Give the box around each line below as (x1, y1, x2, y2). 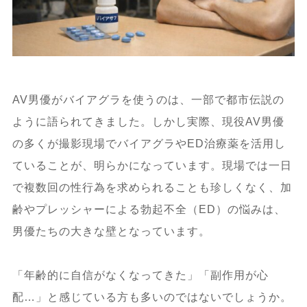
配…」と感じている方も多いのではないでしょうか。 (12, 291, 292, 303)
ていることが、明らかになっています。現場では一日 (12, 159, 292, 171)
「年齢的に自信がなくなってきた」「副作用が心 (12, 269, 269, 281)
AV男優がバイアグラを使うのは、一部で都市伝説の (12, 93, 284, 106)
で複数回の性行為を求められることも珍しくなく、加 (12, 181, 292, 193)
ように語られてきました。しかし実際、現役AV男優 (12, 115, 284, 127)
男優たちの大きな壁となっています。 (12, 225, 210, 237)
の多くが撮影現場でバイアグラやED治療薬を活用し (12, 137, 286, 149)
